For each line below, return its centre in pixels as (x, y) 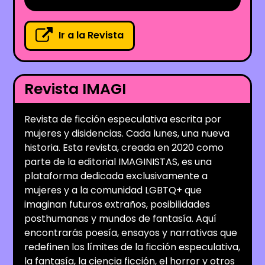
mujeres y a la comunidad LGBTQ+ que (113, 190)
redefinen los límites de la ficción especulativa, (132, 247)
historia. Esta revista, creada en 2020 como (124, 147)
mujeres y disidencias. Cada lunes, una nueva (127, 133)
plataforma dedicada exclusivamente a (116, 176)
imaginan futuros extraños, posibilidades (117, 204)
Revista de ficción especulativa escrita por (123, 119)
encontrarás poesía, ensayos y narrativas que (131, 232)
